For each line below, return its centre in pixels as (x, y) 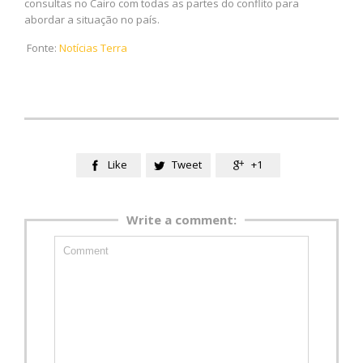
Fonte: (42, 48)
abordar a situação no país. (92, 19)
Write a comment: (181, 219)
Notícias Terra (93, 48)
